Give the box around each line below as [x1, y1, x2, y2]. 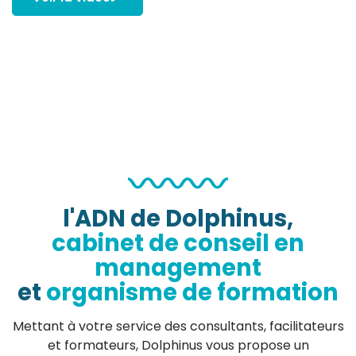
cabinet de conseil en [52, 227, 304, 260]
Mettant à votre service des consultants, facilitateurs [12, 317, 344, 336]
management [95, 252, 261, 284]
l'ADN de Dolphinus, [63, 203, 293, 235]
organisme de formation [46, 277, 339, 309]
